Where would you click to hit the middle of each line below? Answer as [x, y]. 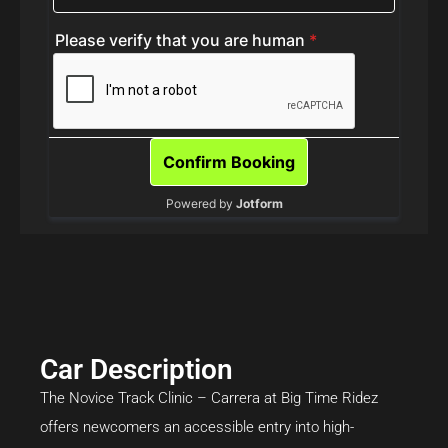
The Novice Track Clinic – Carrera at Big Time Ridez [209, 397]
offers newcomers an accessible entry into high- [197, 426]
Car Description [136, 369]
